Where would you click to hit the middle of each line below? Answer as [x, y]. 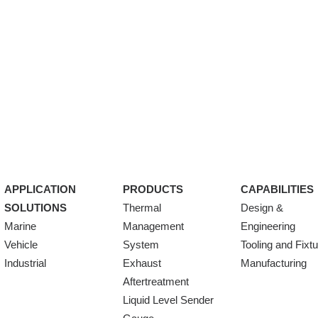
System [141, 245]
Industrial [26, 263]
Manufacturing [273, 263]
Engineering [268, 226]
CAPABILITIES [277, 189]
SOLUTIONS [36, 208]
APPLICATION [40, 189]
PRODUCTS [153, 189]
